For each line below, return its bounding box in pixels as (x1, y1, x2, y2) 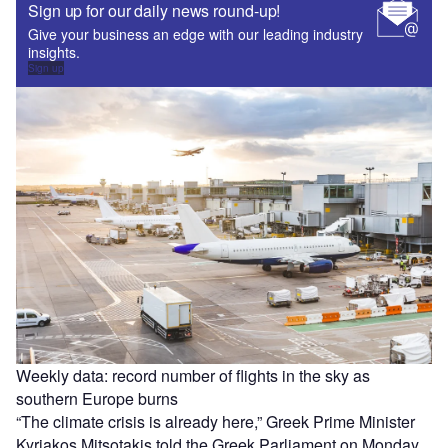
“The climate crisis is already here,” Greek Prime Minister (16, 410, 415, 434)
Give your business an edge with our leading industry (28, 23, 363, 44)
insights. (28, 41, 80, 62)
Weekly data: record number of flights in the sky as (16, 364, 370, 388)
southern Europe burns (16, 387, 178, 411)
